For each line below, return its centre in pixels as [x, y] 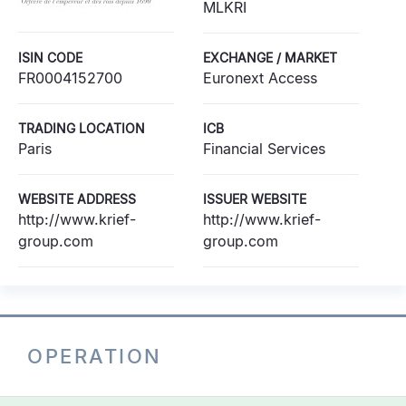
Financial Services [264, 149]
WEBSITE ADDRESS [77, 199]
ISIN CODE [50, 58]
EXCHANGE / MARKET [270, 58]
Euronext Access [260, 78]
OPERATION [95, 356]
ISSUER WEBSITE [255, 199]
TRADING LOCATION [82, 128]
